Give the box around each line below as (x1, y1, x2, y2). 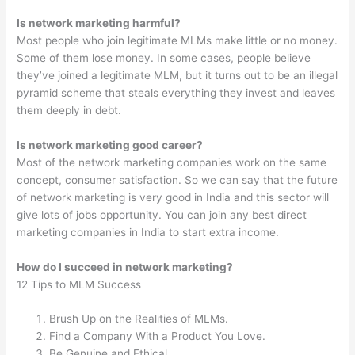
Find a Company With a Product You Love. (49, 330, 266, 343)
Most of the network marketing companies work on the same (17, 155, 327, 169)
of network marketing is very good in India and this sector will (17, 190, 330, 204)
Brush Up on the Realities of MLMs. (49, 312, 229, 326)
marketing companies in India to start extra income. (17, 225, 280, 239)
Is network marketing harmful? (17, 16, 181, 29)
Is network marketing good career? (17, 138, 204, 151)
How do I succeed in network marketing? (17, 260, 234, 273)
